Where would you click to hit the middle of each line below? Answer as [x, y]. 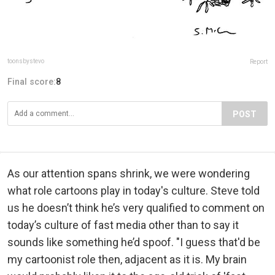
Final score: [32, 81]
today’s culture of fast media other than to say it [123, 225]
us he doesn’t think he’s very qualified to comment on [136, 207]
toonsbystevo [26, 61]
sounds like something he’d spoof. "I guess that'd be [134, 242]
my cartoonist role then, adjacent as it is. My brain [127, 259]
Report [259, 61]
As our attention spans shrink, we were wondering [129, 173]
